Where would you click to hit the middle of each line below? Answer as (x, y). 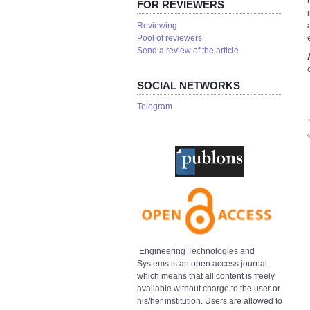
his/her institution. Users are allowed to (210, 301)
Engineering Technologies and (197, 251)
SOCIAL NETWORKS (189, 85)
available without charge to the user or (209, 288)
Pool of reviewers (170, 38)
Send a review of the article (188, 51)
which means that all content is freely (206, 276)
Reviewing (157, 26)
